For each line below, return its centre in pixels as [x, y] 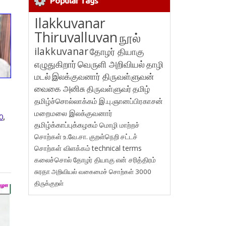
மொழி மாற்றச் [120, 125]
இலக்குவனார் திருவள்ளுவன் [103, 76]
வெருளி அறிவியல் [111, 64]
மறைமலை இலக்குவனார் [74, 113]
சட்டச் [129, 136]
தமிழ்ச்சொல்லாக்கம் [66, 101]
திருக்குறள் [49, 183]
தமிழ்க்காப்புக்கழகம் [66, 125]
